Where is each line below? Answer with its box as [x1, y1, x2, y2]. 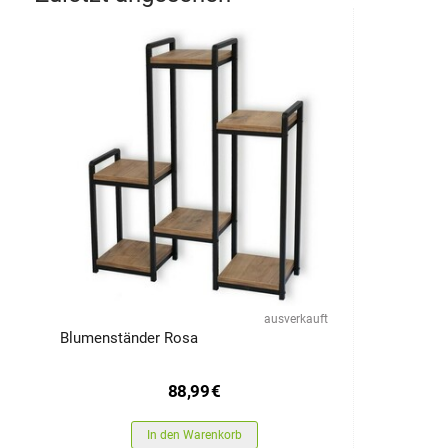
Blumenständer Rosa [60, 329, 198, 347]
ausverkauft [264, 312, 328, 326]
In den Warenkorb [146, 428, 242, 442]
